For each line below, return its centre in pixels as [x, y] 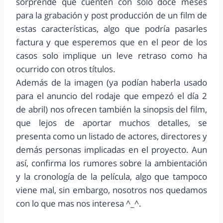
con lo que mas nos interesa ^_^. [79, 204]
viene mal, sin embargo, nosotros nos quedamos [111, 190]
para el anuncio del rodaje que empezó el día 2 [111, 96]
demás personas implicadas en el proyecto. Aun [111, 150]
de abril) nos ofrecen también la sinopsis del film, [111, 110]
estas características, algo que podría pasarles [111, 29]
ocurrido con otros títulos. [66, 69]
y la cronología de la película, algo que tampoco [111, 177]
